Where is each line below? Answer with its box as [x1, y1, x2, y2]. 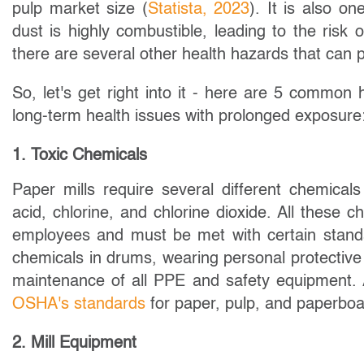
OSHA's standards [12, 296, 145, 313]
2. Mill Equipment [12, 335, 136, 352]
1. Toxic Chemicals [12, 147, 147, 164]
